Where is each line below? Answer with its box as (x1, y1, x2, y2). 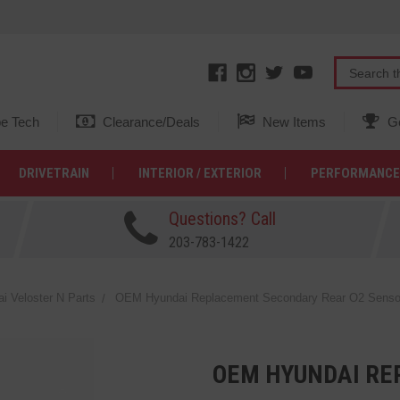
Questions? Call (168, 208, 276, 229)
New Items (258, 114, 326, 129)
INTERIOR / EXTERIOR (137, 165, 262, 181)
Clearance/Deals (98, 114, 200, 129)
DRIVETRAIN (18, 165, 89, 181)
